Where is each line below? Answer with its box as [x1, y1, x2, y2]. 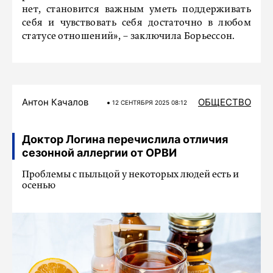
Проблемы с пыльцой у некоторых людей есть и [22, 169, 239, 180]
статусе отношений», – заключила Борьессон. [22, 31, 235, 41]
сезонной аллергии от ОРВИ [22, 146, 177, 159]
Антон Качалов [22, 96, 88, 108]
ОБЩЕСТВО [198, 96, 251, 108]
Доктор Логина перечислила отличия [22, 132, 228, 146]
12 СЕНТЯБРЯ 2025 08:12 [112, 98, 187, 106]
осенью [22, 180, 55, 191]
